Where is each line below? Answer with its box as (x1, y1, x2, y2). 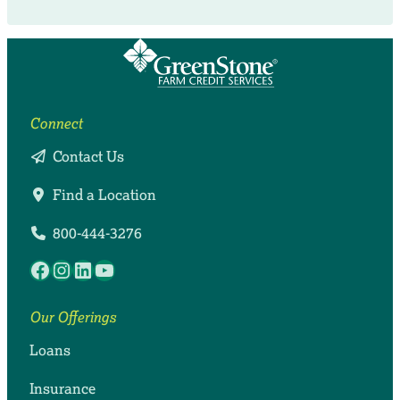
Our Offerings (29, 308, 116, 327)
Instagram (49, 254, 149, 283)
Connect (29, 114, 82, 133)
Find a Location (52, 186, 156, 204)
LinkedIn (71, 254, 159, 283)
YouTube (92, 254, 181, 283)
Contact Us (52, 147, 124, 166)
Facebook (28, 254, 121, 283)
